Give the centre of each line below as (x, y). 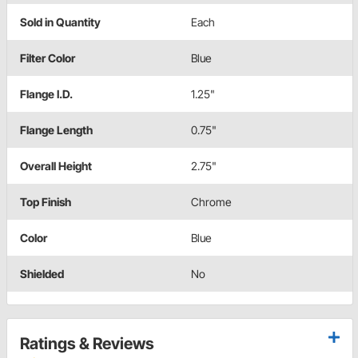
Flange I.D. (46, 94)
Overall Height (56, 166)
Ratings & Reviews (87, 344)
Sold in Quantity (60, 22)
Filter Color (48, 58)
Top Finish (46, 202)
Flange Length (56, 130)
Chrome (211, 202)
